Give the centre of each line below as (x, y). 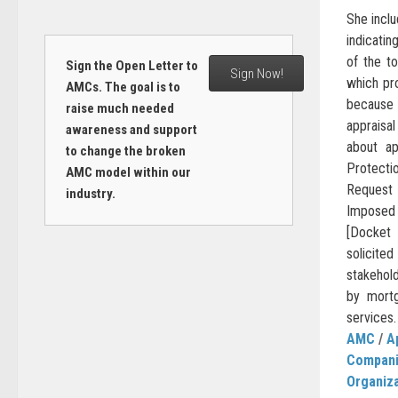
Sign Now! (256, 73)
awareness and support (131, 130)
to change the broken (125, 151)
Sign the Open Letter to (131, 66)
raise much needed (119, 108)
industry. (90, 194)
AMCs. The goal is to (123, 87)
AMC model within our (128, 172)
